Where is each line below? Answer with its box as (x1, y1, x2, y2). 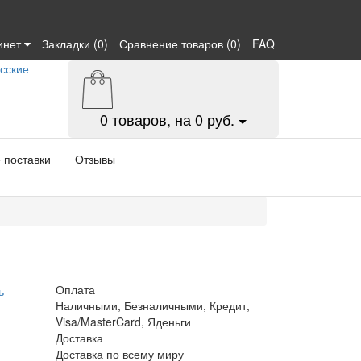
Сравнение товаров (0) (119, 35, 241, 52)
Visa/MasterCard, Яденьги (55, 313, 191, 330)
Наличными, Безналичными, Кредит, (55, 297, 250, 313)
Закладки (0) (42, 35, 108, 52)
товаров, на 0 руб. (107, 109, 234, 130)
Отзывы (75, 151, 115, 167)
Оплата (55, 281, 95, 297)
